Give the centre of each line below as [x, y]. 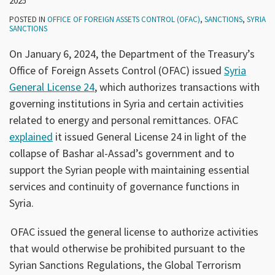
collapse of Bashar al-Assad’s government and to [122, 153]
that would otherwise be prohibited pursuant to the [127, 248]
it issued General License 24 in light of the [149, 136]
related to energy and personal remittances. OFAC [124, 120]
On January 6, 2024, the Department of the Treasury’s [132, 53]
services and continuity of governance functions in [124, 186]
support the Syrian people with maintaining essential [129, 169]
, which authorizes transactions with [177, 87]
